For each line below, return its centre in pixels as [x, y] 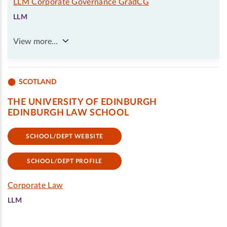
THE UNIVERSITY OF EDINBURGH [82, 102]
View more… [35, 42]
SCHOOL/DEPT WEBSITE [65, 136]
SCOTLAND [38, 82]
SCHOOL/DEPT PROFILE [65, 161]
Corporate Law [35, 185]
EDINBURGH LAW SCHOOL [68, 113]
